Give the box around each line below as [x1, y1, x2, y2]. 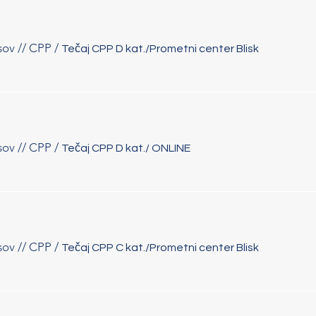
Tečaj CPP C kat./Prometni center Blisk [61, 241, 259, 253]
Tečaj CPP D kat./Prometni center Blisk [61, 42, 259, 54]
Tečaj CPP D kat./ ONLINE [61, 142, 190, 154]
